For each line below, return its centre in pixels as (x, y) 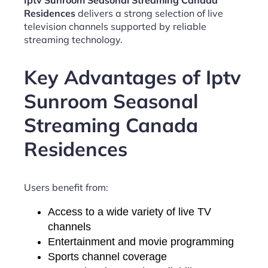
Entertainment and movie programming (141, 241)
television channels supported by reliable (115, 26)
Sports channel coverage (107, 256)
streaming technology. (73, 39)
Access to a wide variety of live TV (130, 211)
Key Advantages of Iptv (133, 77)
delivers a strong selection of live (149, 13)
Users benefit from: (66, 187)
